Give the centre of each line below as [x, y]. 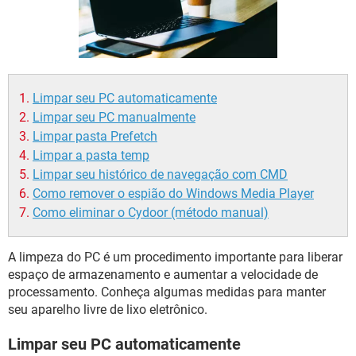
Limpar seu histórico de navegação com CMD [160, 174]
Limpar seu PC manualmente [114, 117]
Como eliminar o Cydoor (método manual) [151, 213]
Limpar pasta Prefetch [95, 136]
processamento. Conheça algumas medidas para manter [167, 292]
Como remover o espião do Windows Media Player [173, 193]
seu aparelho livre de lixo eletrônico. [108, 310]
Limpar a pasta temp [91, 155]
